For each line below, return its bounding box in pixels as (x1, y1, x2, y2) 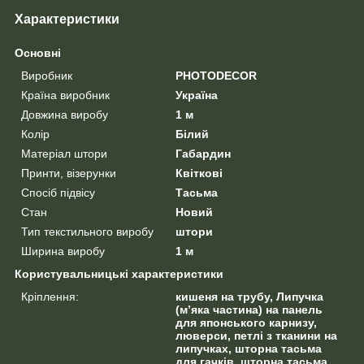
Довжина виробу (21, 107, 108, 121)
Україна (175, 88, 219, 102)
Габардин (175, 146, 232, 160)
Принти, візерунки (21, 166, 116, 180)
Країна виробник (21, 88, 110, 102)
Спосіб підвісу (21, 185, 95, 199)
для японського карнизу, (175, 315, 318, 329)
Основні (15, 45, 61, 59)
